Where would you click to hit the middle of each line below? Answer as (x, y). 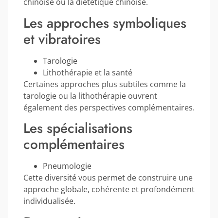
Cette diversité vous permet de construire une (108, 178)
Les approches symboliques (105, 23)
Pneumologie (67, 166)
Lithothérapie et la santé (88, 72)
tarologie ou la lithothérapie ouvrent (90, 96)
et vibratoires (62, 39)
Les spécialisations (78, 128)
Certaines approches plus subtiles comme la (105, 84)
